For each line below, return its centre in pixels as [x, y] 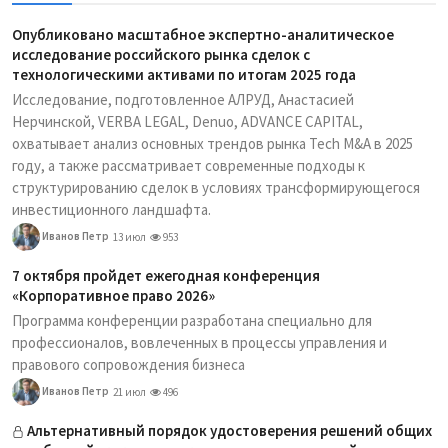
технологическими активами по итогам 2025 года [184, 74]
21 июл [129, 391]
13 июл [129, 236]
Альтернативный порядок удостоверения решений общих [229, 430]
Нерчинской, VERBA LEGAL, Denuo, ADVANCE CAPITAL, [187, 121]
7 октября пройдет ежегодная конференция [166, 275]
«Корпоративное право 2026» [113, 295]
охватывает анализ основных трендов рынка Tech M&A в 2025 [212, 143]
